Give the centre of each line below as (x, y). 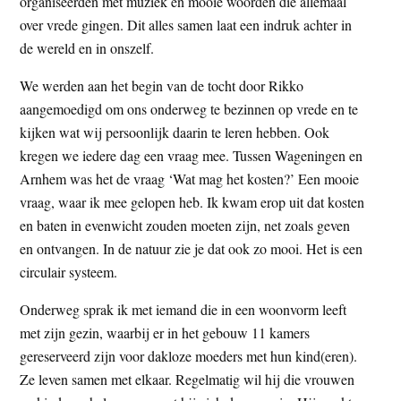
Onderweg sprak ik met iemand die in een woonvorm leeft (183, 310)
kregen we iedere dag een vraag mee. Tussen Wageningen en (192, 156)
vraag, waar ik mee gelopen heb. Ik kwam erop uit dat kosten (192, 202)
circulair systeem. (69, 272)
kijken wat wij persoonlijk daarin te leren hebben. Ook (175, 132)
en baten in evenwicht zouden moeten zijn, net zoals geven (185, 226)
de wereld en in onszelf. (87, 48)
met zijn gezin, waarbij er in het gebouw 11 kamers (165, 333)
